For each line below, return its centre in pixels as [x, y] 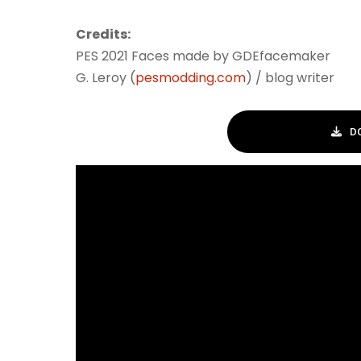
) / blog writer [290, 78]
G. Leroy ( [106, 78]
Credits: [103, 34]
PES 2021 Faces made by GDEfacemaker [203, 56]
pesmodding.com [191, 78]
